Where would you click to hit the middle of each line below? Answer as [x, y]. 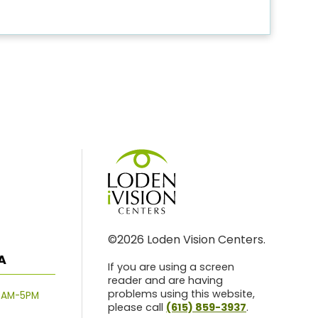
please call [137, 308]
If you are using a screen [171, 267]
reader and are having [165, 281]
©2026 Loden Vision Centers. [186, 240]
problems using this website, [181, 294]
